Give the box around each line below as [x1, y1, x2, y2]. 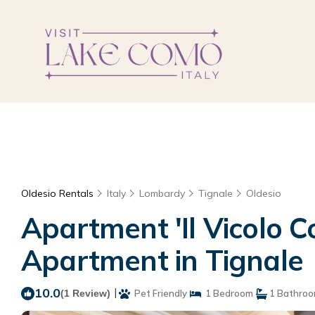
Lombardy [139, 187, 185, 200]
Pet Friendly [130, 288, 187, 299]
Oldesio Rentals [21, 187, 96, 200]
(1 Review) [60, 288, 110, 299]
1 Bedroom [201, 288, 253, 299]
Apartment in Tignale [21, 243, 304, 278]
